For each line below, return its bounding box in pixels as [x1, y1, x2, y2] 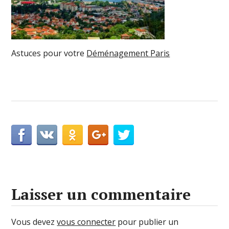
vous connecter [57, 216, 116, 227]
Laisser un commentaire [11, 184, 191, 204]
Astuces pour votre [11, 47, 87, 59]
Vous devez [11, 216, 57, 227]
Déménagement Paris [86, 47, 170, 59]
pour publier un [116, 216, 179, 227]
